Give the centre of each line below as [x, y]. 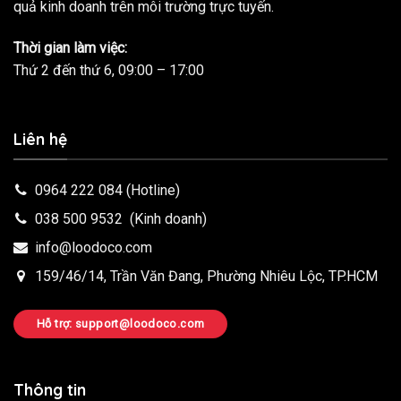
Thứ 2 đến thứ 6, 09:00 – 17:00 [109, 70]
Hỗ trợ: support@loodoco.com [121, 323]
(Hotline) [151, 190]
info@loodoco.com [94, 247]
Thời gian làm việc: [70, 47]
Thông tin [50, 389]
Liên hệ [40, 139]
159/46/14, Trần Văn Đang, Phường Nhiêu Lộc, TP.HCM [203, 276]
